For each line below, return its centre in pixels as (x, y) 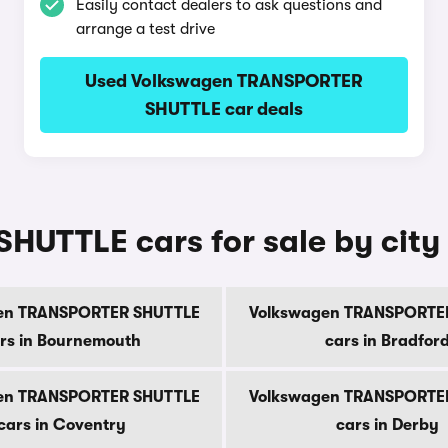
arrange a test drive (145, 29)
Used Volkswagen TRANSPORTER (223, 81)
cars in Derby (387, 425)
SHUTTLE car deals (223, 109)
